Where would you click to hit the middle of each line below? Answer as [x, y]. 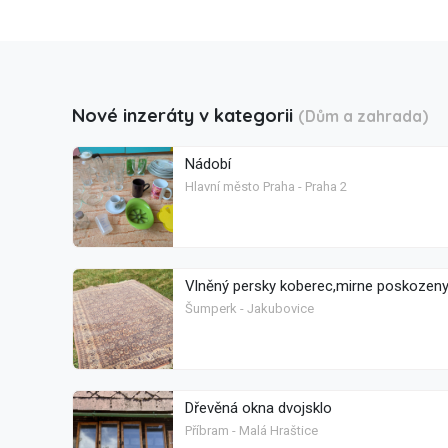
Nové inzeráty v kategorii [185, 116]
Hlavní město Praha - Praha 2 [266, 187]
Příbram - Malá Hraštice [251, 431]
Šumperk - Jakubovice [249, 309]
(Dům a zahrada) [363, 116]
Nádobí [208, 164]
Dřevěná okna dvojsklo [258, 408]
